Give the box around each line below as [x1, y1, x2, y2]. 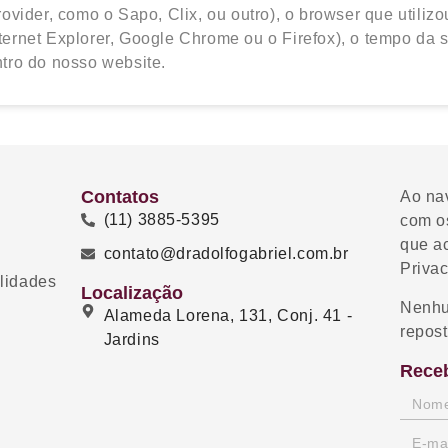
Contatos [81, 186, 159, 208]
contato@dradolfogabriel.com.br [103, 245, 349, 263]
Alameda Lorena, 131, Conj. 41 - [103, 307, 353, 325]
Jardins [103, 331, 160, 349]
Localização [81, 282, 183, 304]
